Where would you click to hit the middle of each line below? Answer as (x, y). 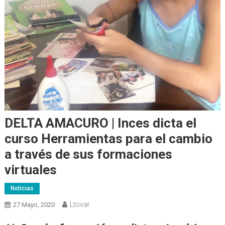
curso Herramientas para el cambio (108, 139)
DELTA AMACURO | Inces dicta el (100, 123)
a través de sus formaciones (88, 154)
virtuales (30, 170)
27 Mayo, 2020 (34, 205)
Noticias (22, 189)
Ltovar (80, 205)
